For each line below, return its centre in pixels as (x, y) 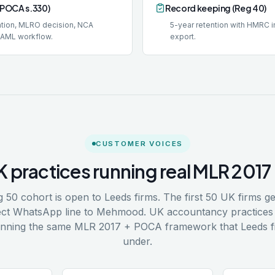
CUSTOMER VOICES (139, 144)
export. (183, 37)
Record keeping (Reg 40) (216, 8)
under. (137, 241)
